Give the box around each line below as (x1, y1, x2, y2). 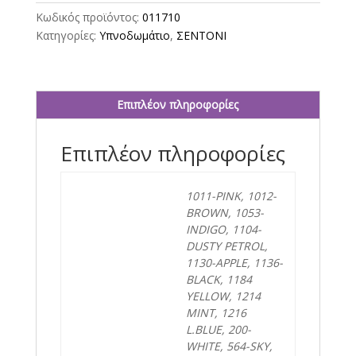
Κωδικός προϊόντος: (35, 10, 142, 25)
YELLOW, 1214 (186, 288, 261, 304)
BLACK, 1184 (186, 272, 252, 288)
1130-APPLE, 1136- (186, 255, 283, 271)
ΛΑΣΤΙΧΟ (34, 2, 81, 17)
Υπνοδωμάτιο (99, 28, 170, 44)
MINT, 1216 (186, 305, 246, 321)
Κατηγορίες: (35, 28, 99, 44)
